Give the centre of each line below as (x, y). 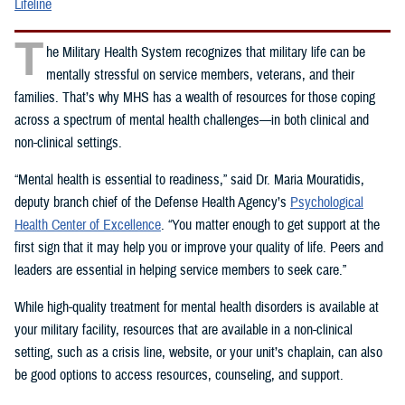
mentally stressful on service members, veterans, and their (200, 75)
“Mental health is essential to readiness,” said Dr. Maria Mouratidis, (189, 180)
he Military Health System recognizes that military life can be (206, 53)
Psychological (327, 203)
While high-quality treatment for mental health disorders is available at (197, 308)
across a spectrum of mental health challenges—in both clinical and (192, 121)
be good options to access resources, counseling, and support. (179, 376)
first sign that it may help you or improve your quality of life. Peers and (199, 248)
